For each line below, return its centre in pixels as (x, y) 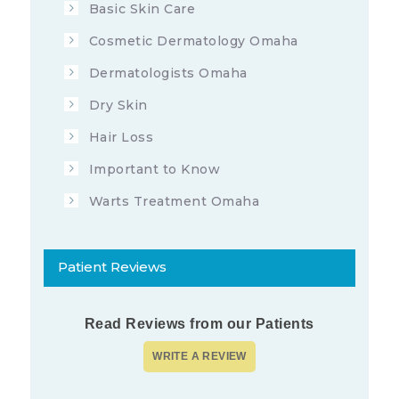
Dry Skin (118, 106)
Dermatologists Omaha (168, 73)
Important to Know (155, 170)
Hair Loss (121, 138)
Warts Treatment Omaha (174, 202)
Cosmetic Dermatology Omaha (193, 41)
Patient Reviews (112, 267)
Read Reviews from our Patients (199, 324)
